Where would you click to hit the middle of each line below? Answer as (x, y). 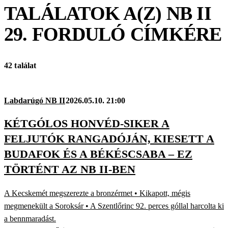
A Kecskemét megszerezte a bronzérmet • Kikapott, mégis (97, 193)
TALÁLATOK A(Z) (85, 13)
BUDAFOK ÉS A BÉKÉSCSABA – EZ (98, 154)
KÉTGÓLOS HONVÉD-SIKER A (87, 124)
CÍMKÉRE (174, 34)
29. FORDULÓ (65, 34)
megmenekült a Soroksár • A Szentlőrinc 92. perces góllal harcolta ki (114, 206)
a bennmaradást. (30, 218)
